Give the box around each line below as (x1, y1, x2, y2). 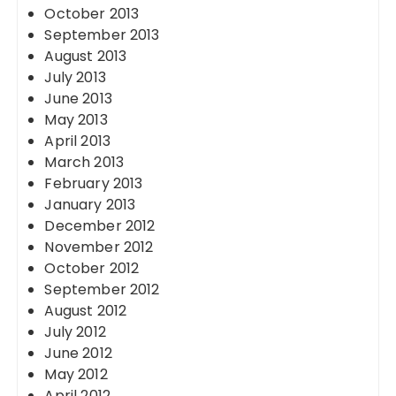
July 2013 (44, 67, 106, 88)
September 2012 (44, 279, 160, 300)
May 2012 (44, 364, 108, 385)
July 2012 (44, 322, 106, 342)
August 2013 (44, 46, 127, 66)
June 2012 (44, 343, 112, 363)
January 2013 (44, 194, 136, 215)
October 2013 (44, 4, 140, 24)
